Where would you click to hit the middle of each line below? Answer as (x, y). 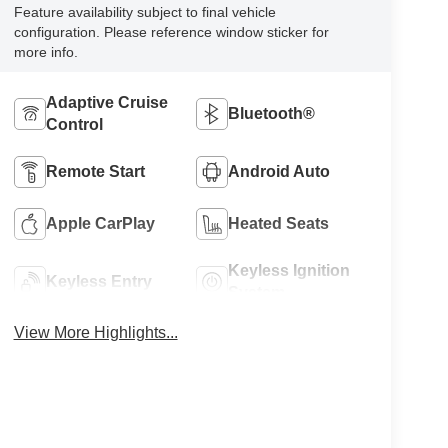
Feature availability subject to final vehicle (144, 11)
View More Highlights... (95, 332)
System (257, 292)
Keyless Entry (98, 281)
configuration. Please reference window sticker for (171, 31)
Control (74, 124)
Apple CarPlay (100, 223)
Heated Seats (279, 223)
